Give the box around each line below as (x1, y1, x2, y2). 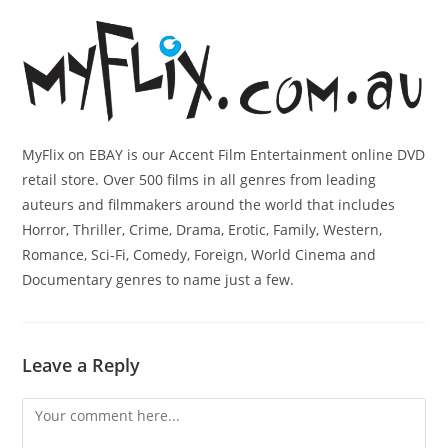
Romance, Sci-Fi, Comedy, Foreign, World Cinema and (22, 245, 377, 265)
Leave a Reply (22, 353, 141, 378)
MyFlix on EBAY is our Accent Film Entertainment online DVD (22, 145, 426, 165)
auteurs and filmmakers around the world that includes (22, 195, 396, 215)
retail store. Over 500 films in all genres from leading (22, 170, 377, 190)
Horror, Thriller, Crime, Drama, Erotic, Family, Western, (22, 220, 383, 240)
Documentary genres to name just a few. (22, 270, 295, 290)
